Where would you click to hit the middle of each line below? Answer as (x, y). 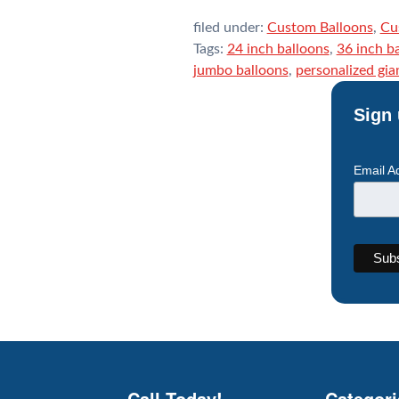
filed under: (230, 27)
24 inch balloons (278, 49)
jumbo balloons (240, 70)
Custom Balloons (320, 27)
